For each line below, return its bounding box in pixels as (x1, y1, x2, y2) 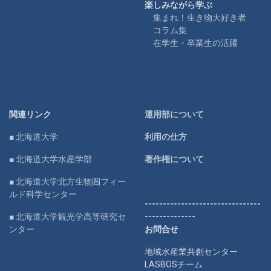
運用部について (145, 109, 204, 119)
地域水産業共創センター (145, 246, 238, 256)
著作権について (145, 154, 204, 164)
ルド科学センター (9, 189, 77, 199)
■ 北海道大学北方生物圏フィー (9, 176, 126, 186)
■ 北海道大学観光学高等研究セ (9, 211, 126, 221)
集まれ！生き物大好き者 (153, 12, 246, 22)
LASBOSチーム (145, 259, 203, 269)
